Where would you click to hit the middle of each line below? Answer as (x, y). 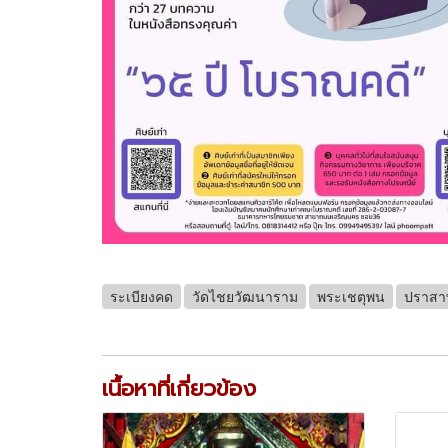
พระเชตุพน (351, 296)
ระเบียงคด (141, 296)
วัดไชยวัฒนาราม (245, 296)
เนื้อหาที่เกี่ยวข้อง (179, 388)
